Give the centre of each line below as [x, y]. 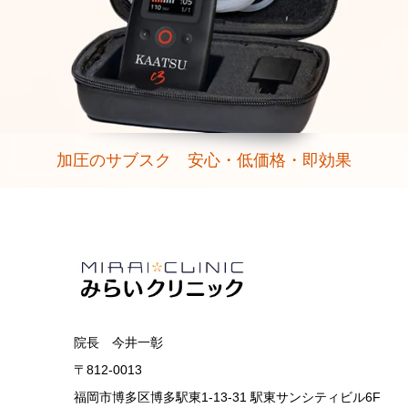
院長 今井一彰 [118, 342]
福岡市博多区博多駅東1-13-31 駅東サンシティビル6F [227, 397]
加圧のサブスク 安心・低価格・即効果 [204, 160]
